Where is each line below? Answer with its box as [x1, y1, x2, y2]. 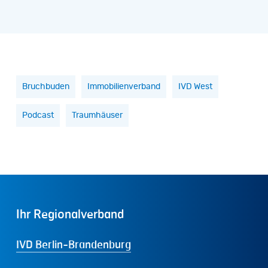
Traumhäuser [71, 111, 123, 120]
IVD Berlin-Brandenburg [16, 237, 131, 251]
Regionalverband [33, 206, 124, 222]
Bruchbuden [22, 82, 69, 91]
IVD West [178, 82, 212, 91]
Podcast [22, 111, 54, 120]
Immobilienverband [87, 82, 160, 91]
